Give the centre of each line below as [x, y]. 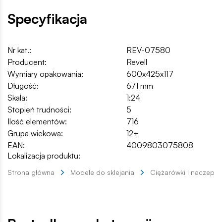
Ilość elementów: [37, 121]
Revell [137, 62]
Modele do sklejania [102, 172]
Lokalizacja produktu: [44, 155]
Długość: [23, 85]
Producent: [27, 62]
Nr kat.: [19, 50]
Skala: [17, 97]
